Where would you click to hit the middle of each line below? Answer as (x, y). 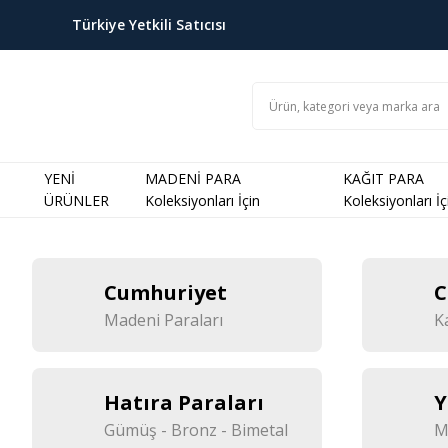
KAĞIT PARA (383, 178)
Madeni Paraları (163, 320)
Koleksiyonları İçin (202, 200)
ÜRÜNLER (76, 200)
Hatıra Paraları (184, 402)
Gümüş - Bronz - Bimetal (196, 430)
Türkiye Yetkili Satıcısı (149, 24)
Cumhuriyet (165, 292)
